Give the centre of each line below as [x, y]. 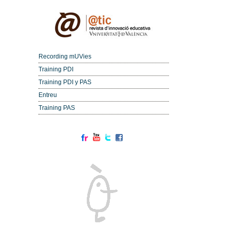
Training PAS [56, 108]
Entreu [47, 95]
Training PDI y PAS [65, 82]
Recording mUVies [65, 56]
